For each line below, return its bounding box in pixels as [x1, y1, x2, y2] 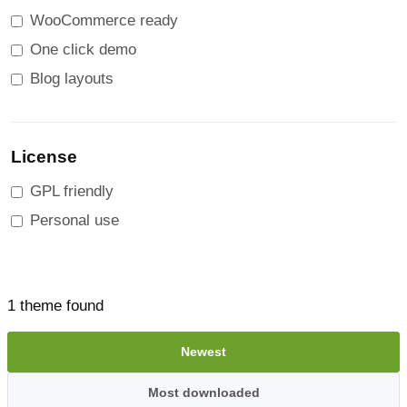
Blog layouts [30, 70, 114, 87]
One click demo [30, 41, 136, 58]
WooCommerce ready [30, 12, 178, 29]
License [11, 147, 77, 166]
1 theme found [7, 297, 104, 314]
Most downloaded [147, 385, 260, 400]
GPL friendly [30, 183, 114, 200]
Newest [181, 344, 226, 359]
